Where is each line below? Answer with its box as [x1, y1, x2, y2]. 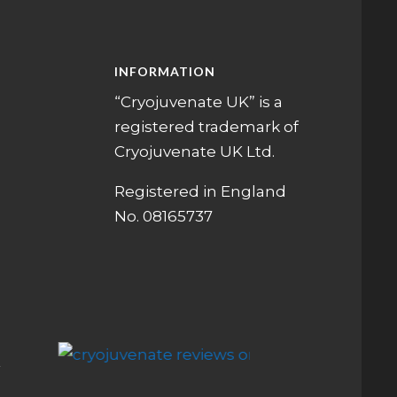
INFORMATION [113, 64, 215, 80]
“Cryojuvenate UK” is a [113, 93, 283, 112]
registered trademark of [113, 118, 299, 136]
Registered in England [113, 183, 286, 201]
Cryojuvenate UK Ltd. [113, 143, 275, 161]
